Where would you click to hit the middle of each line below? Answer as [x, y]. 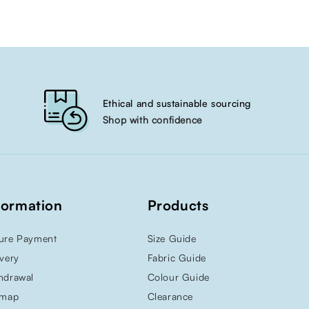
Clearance [170, 297]
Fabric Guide [177, 258]
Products [178, 206]
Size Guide [172, 239]
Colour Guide [178, 277]
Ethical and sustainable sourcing [177, 103]
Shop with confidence [152, 119]
